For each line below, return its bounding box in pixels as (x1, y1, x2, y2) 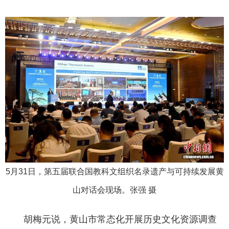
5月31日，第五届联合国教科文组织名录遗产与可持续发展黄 (5, 167, 224, 176)
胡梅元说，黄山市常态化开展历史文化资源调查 (5, 214, 217, 224)
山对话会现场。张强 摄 (73, 185, 156, 194)
